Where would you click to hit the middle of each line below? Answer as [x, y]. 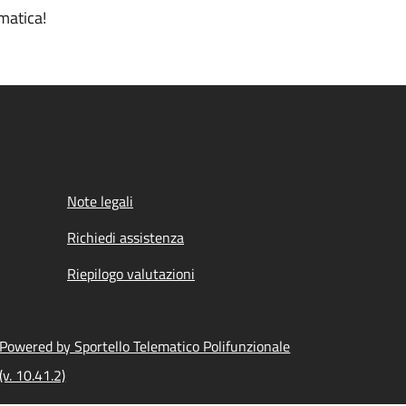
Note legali [100, 201]
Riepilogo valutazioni [131, 274]
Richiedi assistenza [126, 237]
